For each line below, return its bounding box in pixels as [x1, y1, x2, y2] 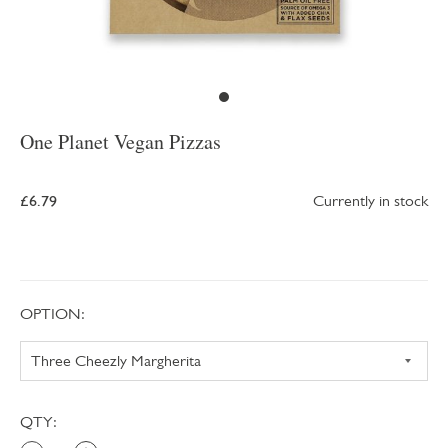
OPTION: [20, 304, 85, 324]
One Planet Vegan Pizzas [20, 128, 221, 156]
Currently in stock [313, 191, 428, 211]
